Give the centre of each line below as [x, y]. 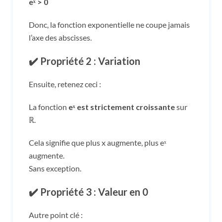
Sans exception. [55, 168]
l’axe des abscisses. [60, 37]
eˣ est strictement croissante [122, 107]
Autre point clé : [56, 215]
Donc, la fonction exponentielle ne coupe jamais [109, 24]
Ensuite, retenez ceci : [65, 84]
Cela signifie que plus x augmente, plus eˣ [98, 142]
